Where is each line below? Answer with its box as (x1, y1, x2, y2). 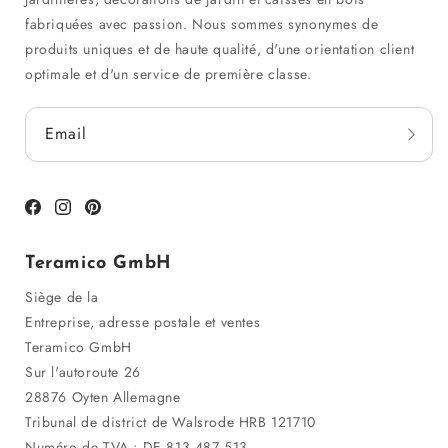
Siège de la (25, 287, 99, 308)
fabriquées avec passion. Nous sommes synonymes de (25, 14, 379, 35)
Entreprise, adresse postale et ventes (25, 312, 261, 333)
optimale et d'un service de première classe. (25, 64, 312, 85)
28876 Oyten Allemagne (25, 387, 181, 408)
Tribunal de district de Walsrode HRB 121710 (25, 412, 316, 433)
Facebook (24, 207, 95, 231)
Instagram (54, 207, 124, 231)
